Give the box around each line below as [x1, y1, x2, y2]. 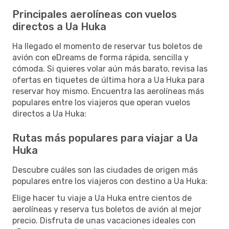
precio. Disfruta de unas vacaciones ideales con [12, 215, 196, 225]
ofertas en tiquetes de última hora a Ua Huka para [12, 75, 204, 85]
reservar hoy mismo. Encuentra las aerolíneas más [12, 86, 204, 96]
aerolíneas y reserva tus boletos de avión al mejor [12, 204, 201, 214]
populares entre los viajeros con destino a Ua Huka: [12, 176, 208, 186]
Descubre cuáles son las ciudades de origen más [12, 165, 198, 175]
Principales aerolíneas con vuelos [12, 8, 177, 20]
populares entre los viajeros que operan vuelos [12, 97, 190, 107]
